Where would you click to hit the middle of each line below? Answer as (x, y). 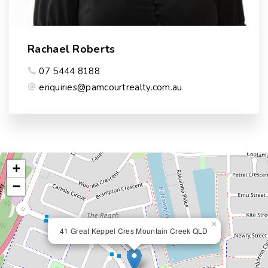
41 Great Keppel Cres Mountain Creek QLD (134, 231)
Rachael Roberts (71, 49)
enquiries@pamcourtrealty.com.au (111, 87)
